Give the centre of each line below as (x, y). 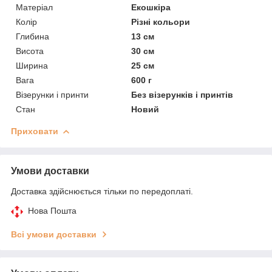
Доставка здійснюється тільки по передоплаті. (102, 191)
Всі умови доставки (54, 234)
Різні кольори (161, 22)
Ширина (32, 65)
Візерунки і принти (52, 94)
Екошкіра (151, 7)
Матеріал (34, 7)
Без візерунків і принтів (182, 94)
